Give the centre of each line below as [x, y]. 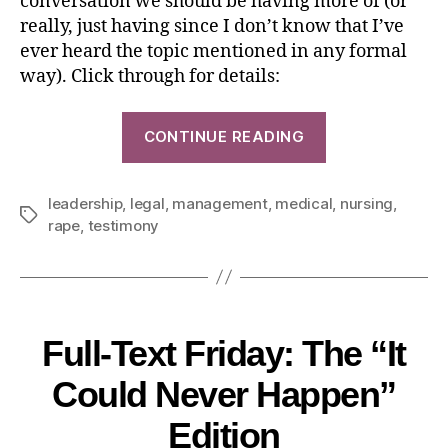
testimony [123, 225]
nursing [366, 203]
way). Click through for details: [150, 77]
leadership [85, 203]
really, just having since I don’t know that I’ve [212, 27]
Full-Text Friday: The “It [224, 353]
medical [304, 203]
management [220, 203]
